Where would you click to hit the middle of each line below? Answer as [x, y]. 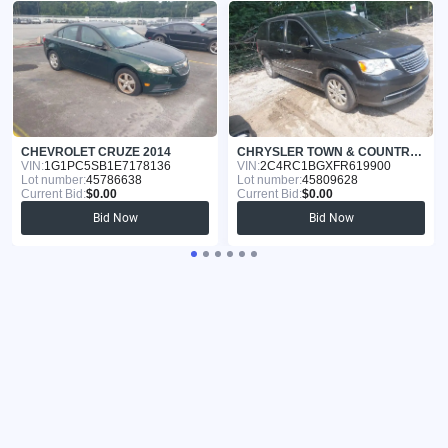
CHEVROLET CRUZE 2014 [96, 152]
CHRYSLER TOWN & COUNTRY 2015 [416, 152]
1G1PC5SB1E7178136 [107, 166]
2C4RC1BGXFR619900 [325, 166]
